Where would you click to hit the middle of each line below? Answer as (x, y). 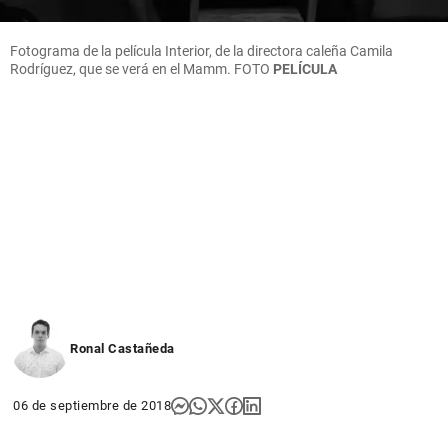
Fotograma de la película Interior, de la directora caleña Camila (201, 50)
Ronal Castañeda (122, 348)
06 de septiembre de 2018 (92, 405)
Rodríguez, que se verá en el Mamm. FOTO (141, 68)
